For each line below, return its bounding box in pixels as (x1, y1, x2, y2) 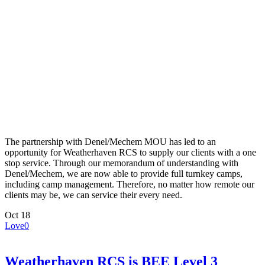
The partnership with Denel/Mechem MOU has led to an (5, 137, 216, 147)
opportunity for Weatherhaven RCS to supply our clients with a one (5, 147, 256, 158)
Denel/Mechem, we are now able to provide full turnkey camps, (5, 169, 243, 179)
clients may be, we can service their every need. (5, 190, 182, 201)
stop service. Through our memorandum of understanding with (5, 158, 238, 169)
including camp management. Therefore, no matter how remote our (5, 179, 254, 190)
